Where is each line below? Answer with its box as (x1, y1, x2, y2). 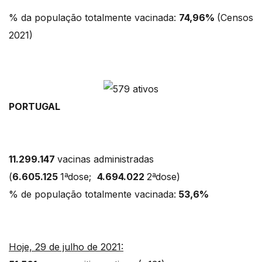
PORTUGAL (9, 100, 67, 112)
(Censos (217, 12, 253, 24)
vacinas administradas (57, 153, 157, 165)
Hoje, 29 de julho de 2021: (9, 240, 123, 253)
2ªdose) (147, 170, 186, 182)
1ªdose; (60, 170, 97, 182)
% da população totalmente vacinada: (9, 12, 179, 24)
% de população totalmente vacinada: (9, 188, 176, 200)
